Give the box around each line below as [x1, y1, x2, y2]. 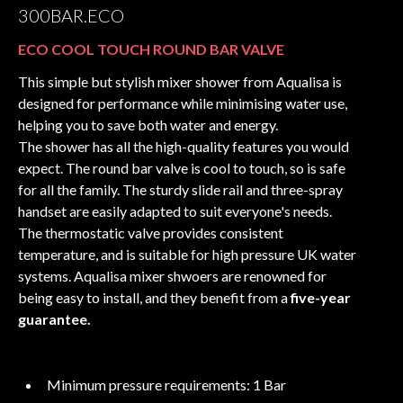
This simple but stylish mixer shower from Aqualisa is [18, 72, 342, 90]
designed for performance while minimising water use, [18, 94, 347, 112]
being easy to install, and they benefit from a [18, 288, 291, 306]
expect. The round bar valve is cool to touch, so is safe [18, 158, 345, 176]
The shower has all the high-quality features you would [18, 137, 349, 155]
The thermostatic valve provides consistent [18, 223, 283, 241]
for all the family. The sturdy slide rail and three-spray [18, 180, 343, 198]
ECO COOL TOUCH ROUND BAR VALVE [18, 40, 284, 58]
